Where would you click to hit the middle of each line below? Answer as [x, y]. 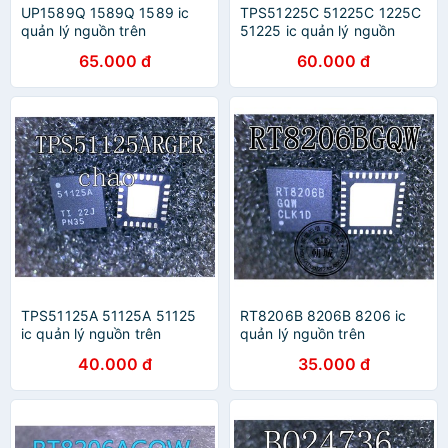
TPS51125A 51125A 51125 [109, 315]
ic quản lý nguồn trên [91, 333]
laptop [261, 48]
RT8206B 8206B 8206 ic [323, 315]
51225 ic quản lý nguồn [318, 30]
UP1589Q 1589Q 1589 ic [105, 12]
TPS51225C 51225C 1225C [331, 12]
